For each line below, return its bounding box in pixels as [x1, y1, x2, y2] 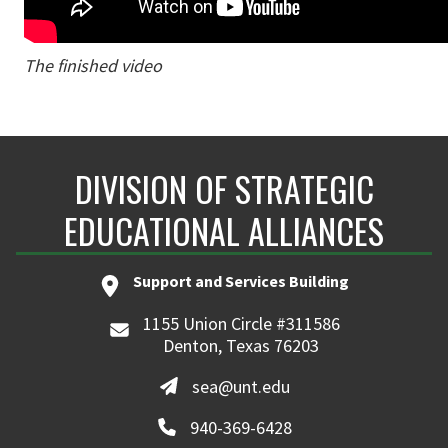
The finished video [24, 54, 162, 78]
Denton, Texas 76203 [163, 334, 320, 358]
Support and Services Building [133, 271, 349, 292]
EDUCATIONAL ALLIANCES [64, 205, 384, 257]
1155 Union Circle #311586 [142, 312, 340, 336]
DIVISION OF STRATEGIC [74, 163, 374, 215]
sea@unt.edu [192, 375, 291, 399]
